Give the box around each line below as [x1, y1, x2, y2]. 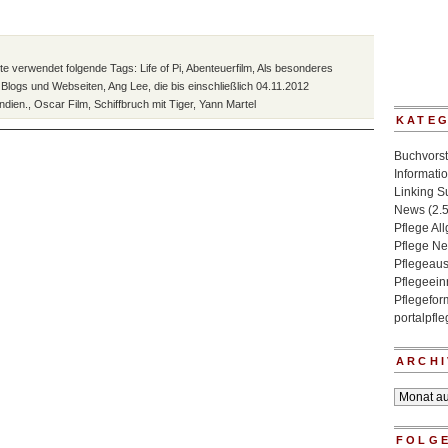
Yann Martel [199, 98, 256, 110]
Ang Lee [108, 80, 148, 92]
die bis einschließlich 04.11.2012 [154, 80, 309, 92]
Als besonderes [257, 62, 333, 74]
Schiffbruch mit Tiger [94, 98, 193, 110]
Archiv [393, 389, 427, 403]
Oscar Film [34, 98, 88, 110]
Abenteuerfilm [186, 62, 252, 74]
